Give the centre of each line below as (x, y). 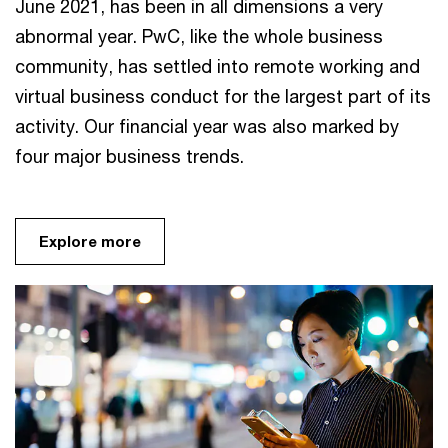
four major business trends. (129, 155)
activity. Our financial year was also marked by (207, 125)
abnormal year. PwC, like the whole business (199, 35)
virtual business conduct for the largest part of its (223, 95)
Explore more (90, 240)
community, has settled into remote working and (217, 65)
